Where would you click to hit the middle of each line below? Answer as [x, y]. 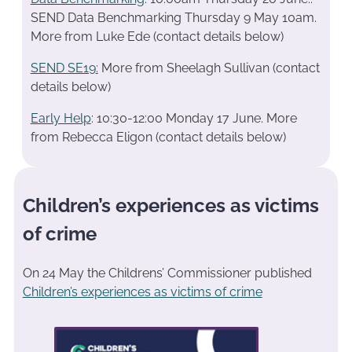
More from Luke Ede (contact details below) [157, 36]
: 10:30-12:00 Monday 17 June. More [194, 118]
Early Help [60, 118]
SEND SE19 [63, 68]
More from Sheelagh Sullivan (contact [209, 68]
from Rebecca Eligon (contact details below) [158, 137]
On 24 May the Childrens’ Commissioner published [167, 273]
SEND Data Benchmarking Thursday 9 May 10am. [173, 17]
